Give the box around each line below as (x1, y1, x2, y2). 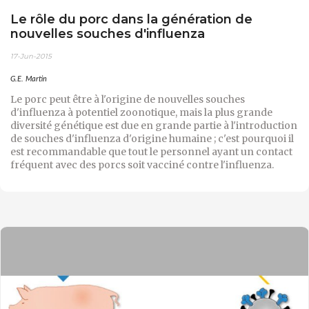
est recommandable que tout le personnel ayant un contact (10, 146, 292, 159)
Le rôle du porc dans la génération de (10, 10, 252, 27)
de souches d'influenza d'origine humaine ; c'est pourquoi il (10, 132, 294, 146)
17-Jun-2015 (10, 52, 52, 61)
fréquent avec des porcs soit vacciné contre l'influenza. (10, 159, 274, 172)
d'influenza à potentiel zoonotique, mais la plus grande (10, 106, 272, 119)
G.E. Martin (10, 75, 47, 83)
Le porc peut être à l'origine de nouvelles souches (10, 93, 245, 106)
